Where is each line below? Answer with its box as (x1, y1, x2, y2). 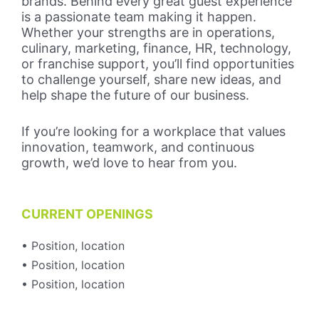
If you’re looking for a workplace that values (21, 124, 286, 140)
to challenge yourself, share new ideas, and (21, 72, 281, 88)
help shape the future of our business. (21, 88, 249, 103)
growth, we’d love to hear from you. (21, 155, 237, 171)
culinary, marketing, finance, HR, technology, (21, 41, 291, 56)
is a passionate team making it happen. (21, 9, 256, 25)
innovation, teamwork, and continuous (21, 140, 254, 155)
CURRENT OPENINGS (21, 206, 153, 221)
